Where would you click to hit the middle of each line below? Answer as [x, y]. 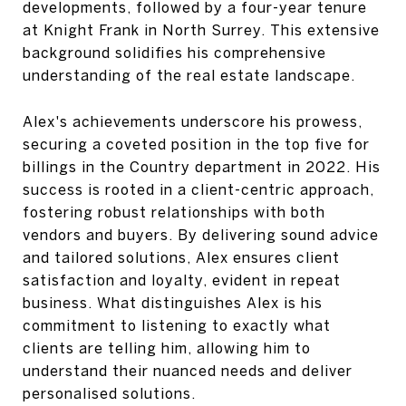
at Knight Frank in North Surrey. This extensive [201, 29]
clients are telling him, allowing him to [167, 348]
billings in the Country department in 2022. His [202, 167]
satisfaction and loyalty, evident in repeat [182, 280]
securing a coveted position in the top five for [196, 145]
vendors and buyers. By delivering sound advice [201, 235]
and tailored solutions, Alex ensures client [181, 258]
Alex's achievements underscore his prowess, [193, 122]
